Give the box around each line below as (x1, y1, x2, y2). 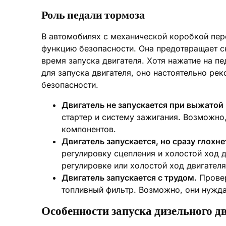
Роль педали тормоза (41, 9, 145, 21)
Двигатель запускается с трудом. (62, 173, 197, 183)
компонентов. (62, 124, 116, 134)
